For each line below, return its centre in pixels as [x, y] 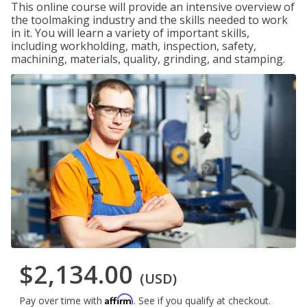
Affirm [119, 299]
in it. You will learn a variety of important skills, [130, 33]
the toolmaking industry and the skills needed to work [149, 20]
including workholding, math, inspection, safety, [134, 46]
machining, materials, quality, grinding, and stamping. [148, 59]
